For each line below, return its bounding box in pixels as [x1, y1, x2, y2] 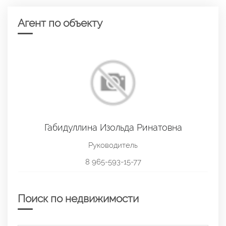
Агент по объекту [18, 17, 102, 29]
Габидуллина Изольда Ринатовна [44, 122, 182, 133]
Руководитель [88, 140, 138, 150]
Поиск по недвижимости [18, 192, 139, 205]
